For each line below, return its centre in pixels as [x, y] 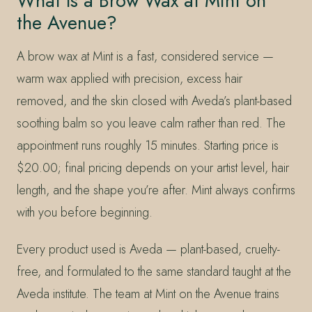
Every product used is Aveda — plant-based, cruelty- [148, 250]
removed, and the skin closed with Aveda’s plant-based [154, 101]
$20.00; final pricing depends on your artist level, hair [153, 167]
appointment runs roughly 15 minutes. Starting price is [148, 145]
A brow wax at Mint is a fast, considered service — [145, 56]
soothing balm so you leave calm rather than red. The [151, 123]
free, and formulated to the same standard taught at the [154, 272]
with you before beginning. [85, 212]
